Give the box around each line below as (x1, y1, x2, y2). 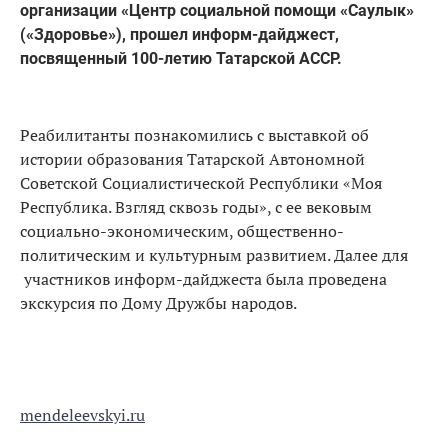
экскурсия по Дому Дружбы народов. (20, 291, 297, 314)
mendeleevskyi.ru (20, 403, 145, 426)
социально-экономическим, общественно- (20, 219, 344, 242)
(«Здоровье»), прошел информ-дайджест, (20, 24, 339, 44)
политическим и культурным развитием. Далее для (20, 243, 408, 266)
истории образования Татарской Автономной (20, 147, 365, 170)
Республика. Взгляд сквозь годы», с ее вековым (20, 195, 372, 218)
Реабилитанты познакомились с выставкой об (20, 123, 369, 146)
